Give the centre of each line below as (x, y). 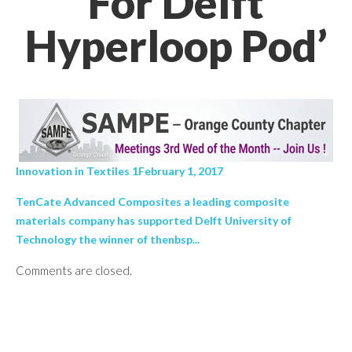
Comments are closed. (74, 270)
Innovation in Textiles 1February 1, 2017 (119, 171)
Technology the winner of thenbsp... (108, 239)
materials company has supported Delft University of (154, 220)
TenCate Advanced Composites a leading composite (152, 202)
